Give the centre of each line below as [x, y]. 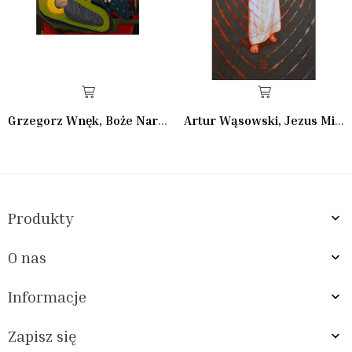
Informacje [47, 296]
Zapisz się [42, 335]
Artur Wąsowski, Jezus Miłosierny [339, 119]
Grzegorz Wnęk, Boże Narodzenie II [163, 119]
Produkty [41, 218]
